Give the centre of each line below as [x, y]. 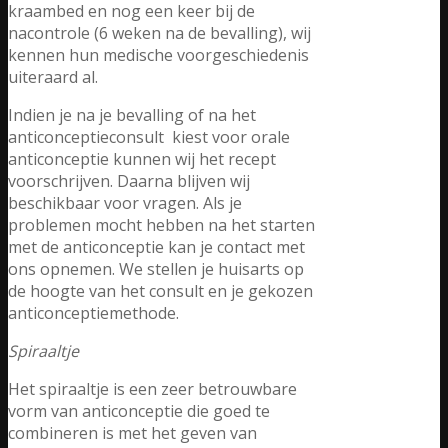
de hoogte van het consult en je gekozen [160, 290]
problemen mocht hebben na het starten [161, 224]
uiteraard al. [53, 76]
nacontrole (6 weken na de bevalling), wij [159, 32]
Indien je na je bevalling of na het [132, 114]
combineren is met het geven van [132, 432]
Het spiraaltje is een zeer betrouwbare [152, 388]
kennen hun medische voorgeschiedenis [158, 54]
